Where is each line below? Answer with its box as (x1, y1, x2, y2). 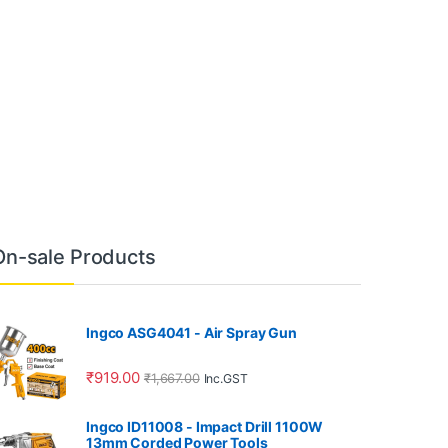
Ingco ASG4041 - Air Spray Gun (86, 324, 297, 342)
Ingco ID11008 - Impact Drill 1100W (86, 418, 324, 436)
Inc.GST (203, 370, 248, 386)
